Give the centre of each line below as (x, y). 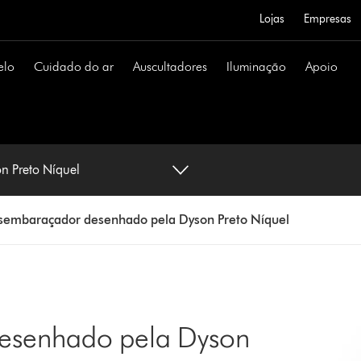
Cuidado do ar (74, 66)
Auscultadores (170, 66)
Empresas (327, 19)
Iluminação (257, 66)
